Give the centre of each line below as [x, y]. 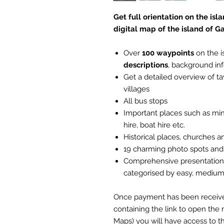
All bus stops [145, 101]
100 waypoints [168, 53]
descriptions [146, 65]
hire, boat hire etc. [154, 125]
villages [136, 89]
